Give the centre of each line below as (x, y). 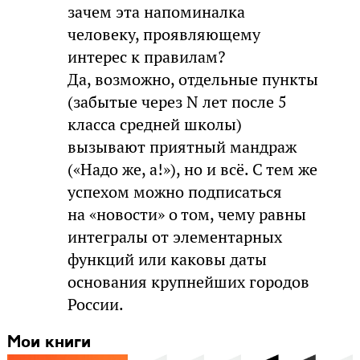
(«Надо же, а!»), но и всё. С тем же (193, 170)
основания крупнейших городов (189, 282)
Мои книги (49, 343)
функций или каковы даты (168, 260)
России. (96, 305)
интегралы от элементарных (175, 237)
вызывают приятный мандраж (182, 147)
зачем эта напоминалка (157, 12)
